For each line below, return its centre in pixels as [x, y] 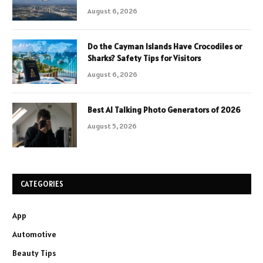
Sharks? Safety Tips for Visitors [144, 58]
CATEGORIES [42, 184]
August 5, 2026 [112, 126]
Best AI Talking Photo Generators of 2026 [164, 109]
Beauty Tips [34, 253]
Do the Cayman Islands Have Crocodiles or [165, 46]
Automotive [34, 234]
